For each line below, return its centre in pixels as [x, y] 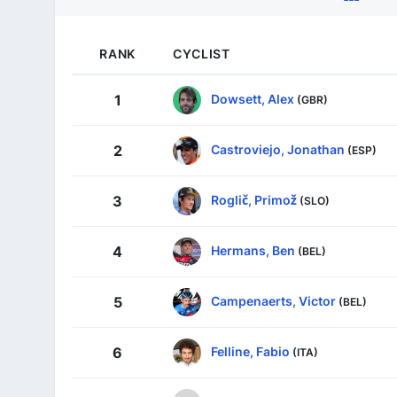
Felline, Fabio [250, 352]
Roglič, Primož [254, 200]
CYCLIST [202, 54]
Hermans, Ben [253, 251]
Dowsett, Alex [253, 99]
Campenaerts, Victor [273, 301]
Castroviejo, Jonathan [278, 150]
